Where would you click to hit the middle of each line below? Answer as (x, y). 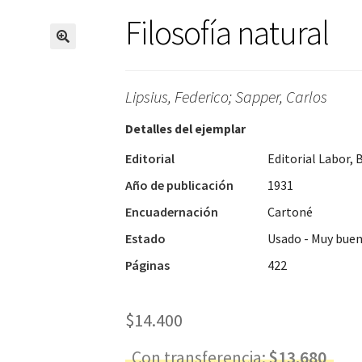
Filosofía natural (227, 32)
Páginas (147, 265)
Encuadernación (171, 212)
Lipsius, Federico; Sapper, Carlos (226, 97)
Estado (145, 239)
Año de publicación (179, 185)
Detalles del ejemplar (185, 129)
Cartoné (290, 212)
